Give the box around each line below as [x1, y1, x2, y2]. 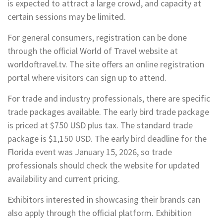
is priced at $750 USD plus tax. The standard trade [7, 119, 193, 131]
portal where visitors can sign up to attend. [7, 71, 166, 83]
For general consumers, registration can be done [7, 31, 187, 43]
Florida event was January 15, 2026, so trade [7, 146, 172, 158]
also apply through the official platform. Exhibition [7, 207, 192, 219]
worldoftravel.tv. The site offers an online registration [7, 58, 204, 70]
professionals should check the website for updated [7, 159, 200, 171]
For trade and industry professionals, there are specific [7, 92, 210, 104]
